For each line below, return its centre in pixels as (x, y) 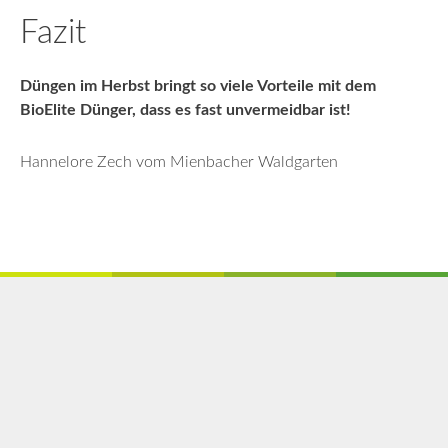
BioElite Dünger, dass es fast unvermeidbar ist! (185, 109)
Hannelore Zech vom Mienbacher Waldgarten (179, 161)
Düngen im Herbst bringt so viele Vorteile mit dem (198, 85)
